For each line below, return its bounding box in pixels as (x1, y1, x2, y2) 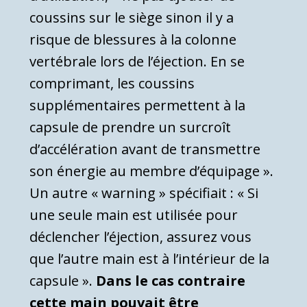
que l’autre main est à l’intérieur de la (29, 249, 269, 268)
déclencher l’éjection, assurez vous (29, 227, 251, 246)
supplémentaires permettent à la (29, 95, 245, 114)
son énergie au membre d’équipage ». (29, 161, 273, 180)
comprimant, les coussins (29, 73, 195, 93)
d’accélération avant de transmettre (29, 139, 260, 158)
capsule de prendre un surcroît (29, 117, 231, 136)
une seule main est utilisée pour (29, 205, 238, 224)
